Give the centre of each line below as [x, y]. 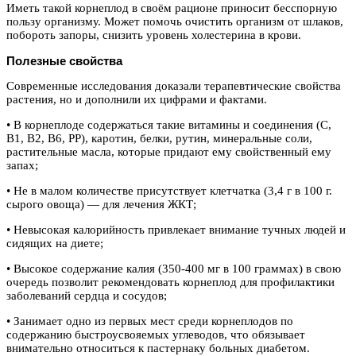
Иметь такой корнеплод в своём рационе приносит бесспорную [172, 8]
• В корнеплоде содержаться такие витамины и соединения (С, [169, 125]
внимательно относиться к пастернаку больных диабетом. [158, 348]
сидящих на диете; [55, 243]
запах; [22, 165]
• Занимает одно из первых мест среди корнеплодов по [150, 321]
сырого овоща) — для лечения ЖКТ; [101, 204]
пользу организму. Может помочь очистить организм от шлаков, [175, 21]
